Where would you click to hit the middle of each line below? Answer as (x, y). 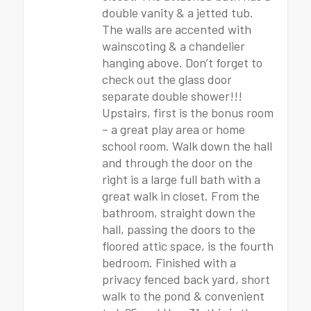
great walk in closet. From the (181, 196)
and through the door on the (177, 162)
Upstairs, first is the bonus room (188, 112)
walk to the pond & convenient (183, 296)
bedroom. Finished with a (169, 262)
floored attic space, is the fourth (188, 246)
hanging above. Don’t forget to (182, 62)
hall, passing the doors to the (179, 229)
